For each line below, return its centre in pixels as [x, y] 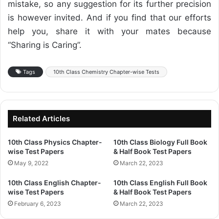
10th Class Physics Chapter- [55, 142]
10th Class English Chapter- [55, 182]
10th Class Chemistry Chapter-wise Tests [106, 72]
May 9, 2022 [31, 163]
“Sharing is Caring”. [45, 45]
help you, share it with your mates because [109, 31]
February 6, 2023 [38, 203]
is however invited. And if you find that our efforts [109, 17]
